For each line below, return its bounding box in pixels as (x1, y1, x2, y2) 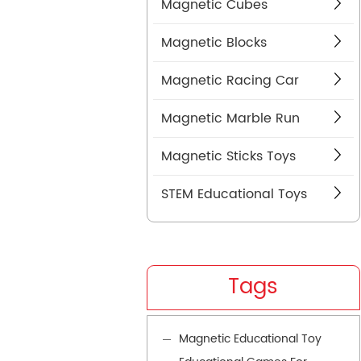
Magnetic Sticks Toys (161, 146, 296, 168)
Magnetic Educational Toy (179, 330, 322, 349)
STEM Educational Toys (161, 184, 307, 205)
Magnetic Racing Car (161, 70, 299, 92)
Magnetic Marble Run (161, 108, 300, 130)
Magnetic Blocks (161, 32, 267, 54)
